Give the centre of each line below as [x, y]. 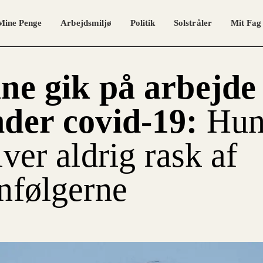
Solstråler [193, 23]
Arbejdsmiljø [86, 23]
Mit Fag [246, 23]
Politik [143, 23]
